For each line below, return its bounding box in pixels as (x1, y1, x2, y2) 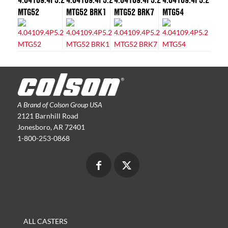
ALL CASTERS (23, 216, 67, 225)
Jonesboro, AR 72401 (17, 122, 85, 131)
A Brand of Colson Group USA (17, 100, 102, 109)
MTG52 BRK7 (114, 5, 155, 18)
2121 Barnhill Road (17, 111, 78, 120)
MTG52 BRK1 (66, 5, 106, 18)
